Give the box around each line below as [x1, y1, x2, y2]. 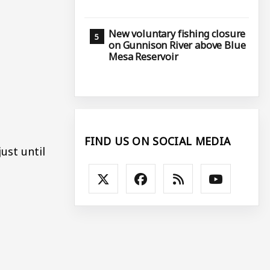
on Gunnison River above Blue [108, 39, 246, 52]
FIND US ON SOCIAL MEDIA [84, 133, 231, 148]
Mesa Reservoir [108, 50, 178, 64]
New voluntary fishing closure [108, 27, 246, 41]
